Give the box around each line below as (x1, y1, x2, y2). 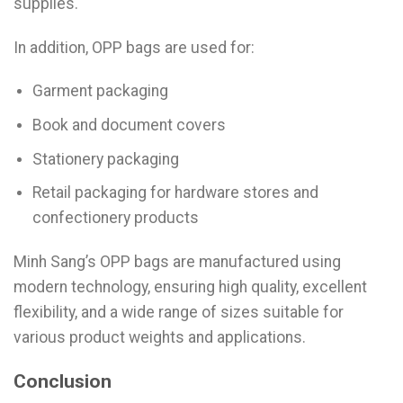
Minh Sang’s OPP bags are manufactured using (13, 252, 341, 271)
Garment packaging (31, 82, 168, 101)
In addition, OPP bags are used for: (13, 38, 255, 57)
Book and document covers (31, 115, 226, 134)
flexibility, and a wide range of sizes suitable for (13, 302, 344, 321)
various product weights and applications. (13, 327, 306, 346)
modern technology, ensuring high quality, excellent (13, 277, 367, 296)
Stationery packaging (31, 149, 179, 168)
